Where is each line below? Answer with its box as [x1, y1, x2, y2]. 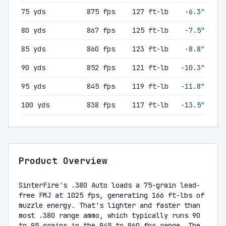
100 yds [21, 100, 49, 109]
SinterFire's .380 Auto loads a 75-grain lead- [19, 181, 200, 190]
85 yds [21, 44, 45, 53]
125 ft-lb [132, 26, 168, 35]
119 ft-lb [132, 82, 168, 91]
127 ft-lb [132, 7, 168, 16]
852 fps [87, 63, 115, 72]
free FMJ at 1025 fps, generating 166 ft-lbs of [19, 191, 204, 200]
